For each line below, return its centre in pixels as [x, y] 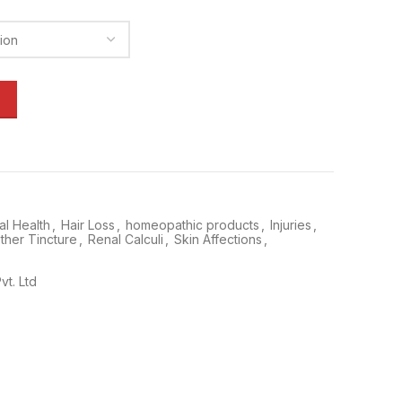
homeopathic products [192, 225]
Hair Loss [88, 225]
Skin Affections [218, 239]
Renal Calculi [126, 239]
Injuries [291, 225]
